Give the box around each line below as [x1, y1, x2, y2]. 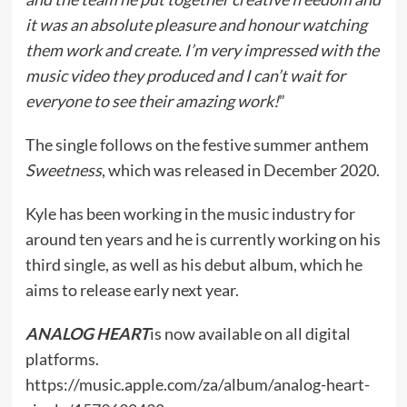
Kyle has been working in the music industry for [25, 203, 355, 223]
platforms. [25, 348, 99, 369]
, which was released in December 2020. [101, 159, 380, 180]
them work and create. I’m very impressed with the [25, 39, 379, 60]
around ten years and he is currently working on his [25, 228, 381, 249]
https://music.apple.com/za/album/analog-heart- [25, 373, 370, 394]
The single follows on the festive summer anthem [25, 134, 369, 154]
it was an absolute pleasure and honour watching [25, 14, 367, 35]
